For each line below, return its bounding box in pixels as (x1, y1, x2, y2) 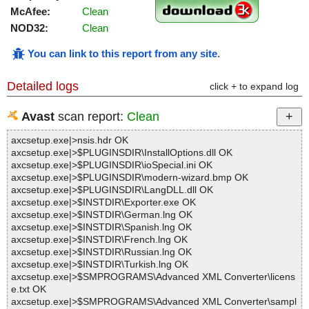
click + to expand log (210, 81, 299, 92)
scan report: (54, 110, 127, 124)
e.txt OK (11, 283, 46, 295)
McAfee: (10, 6, 50, 18)
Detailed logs (7, 79, 79, 94)
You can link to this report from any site (28, 48, 217, 60)
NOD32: (10, 22, 48, 34)
